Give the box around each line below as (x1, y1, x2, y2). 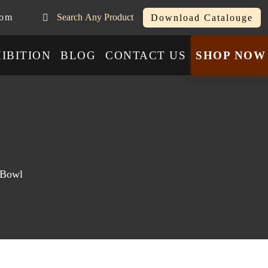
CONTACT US (105, 48, 186, 62)
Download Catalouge (151, 12, 253, 23)
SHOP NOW (196, 48, 266, 62)
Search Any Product (104, 12, 133, 23)
